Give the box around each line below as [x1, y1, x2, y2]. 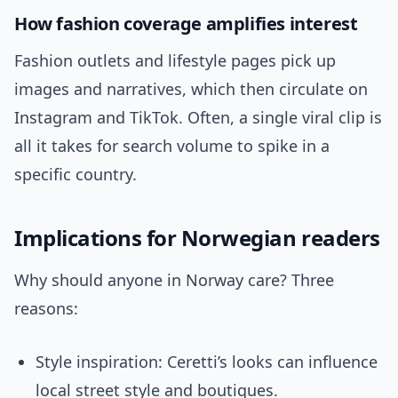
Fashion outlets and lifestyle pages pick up [14, 50, 336, 72]
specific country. [14, 163, 137, 186]
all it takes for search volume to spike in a [14, 135, 330, 157]
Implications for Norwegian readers [14, 223, 380, 253]
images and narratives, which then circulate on [14, 78, 368, 100]
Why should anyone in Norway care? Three [14, 269, 334, 291]
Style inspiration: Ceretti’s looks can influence [36, 351, 378, 373]
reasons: [14, 298, 78, 320]
